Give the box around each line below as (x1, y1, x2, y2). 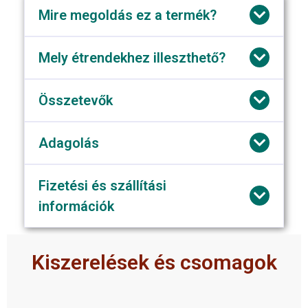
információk (38, 197, 114, 214)
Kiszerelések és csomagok (31, 250, 277, 274)
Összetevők (38, 91, 113, 109)
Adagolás (38, 134, 99, 151)
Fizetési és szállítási (38, 177, 166, 194)
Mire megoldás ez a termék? (38, 6, 217, 23)
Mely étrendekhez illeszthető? (38, 49, 225, 66)
